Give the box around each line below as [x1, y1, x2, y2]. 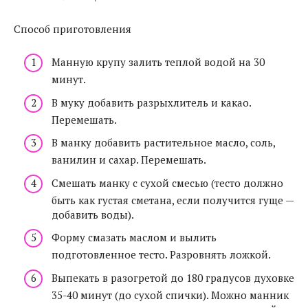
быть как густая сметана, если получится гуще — [52, 192, 294, 207]
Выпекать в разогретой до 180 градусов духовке [52, 270, 294, 285]
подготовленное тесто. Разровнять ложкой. [52, 247, 271, 261]
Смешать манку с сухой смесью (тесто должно [52, 175, 283, 190]
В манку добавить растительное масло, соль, [52, 135, 275, 149]
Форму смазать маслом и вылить [52, 230, 217, 244]
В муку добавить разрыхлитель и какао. [52, 95, 251, 109]
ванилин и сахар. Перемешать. [52, 153, 206, 166]
